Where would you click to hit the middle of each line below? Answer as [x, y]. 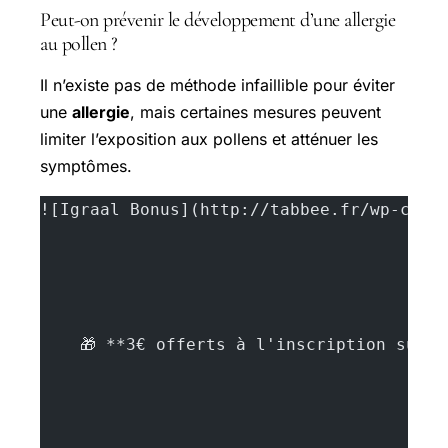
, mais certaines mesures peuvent [255, 111]
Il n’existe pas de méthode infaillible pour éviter [217, 84]
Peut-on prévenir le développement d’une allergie [217, 19]
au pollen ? [79, 43]
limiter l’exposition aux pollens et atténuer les [209, 138]
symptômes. [86, 165]
